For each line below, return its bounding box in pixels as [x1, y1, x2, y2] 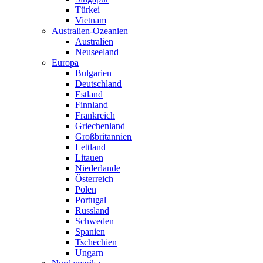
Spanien [75, 227, 105, 237]
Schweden [75, 216, 114, 227]
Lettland [75, 142, 106, 153]
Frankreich [75, 110, 115, 121]
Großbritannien [75, 131, 131, 142]
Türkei [75, 5, 100, 15]
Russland [75, 205, 109, 216]
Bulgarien [75, 68, 112, 79]
